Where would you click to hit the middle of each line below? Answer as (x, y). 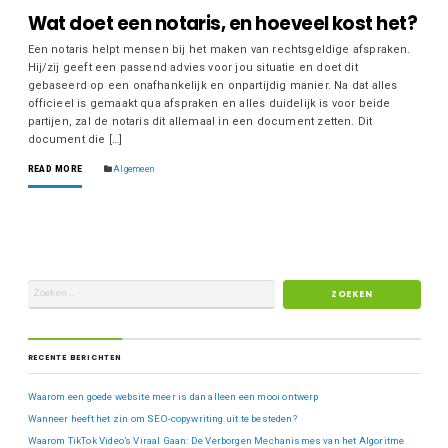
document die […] (75, 139)
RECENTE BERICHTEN (74, 358)
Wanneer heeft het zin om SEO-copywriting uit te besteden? (162, 419)
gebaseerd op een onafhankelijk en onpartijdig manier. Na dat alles (212, 85)
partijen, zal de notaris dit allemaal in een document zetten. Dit (200, 121)
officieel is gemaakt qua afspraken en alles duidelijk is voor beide (209, 103)
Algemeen (134, 168)
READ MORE (55, 168)
